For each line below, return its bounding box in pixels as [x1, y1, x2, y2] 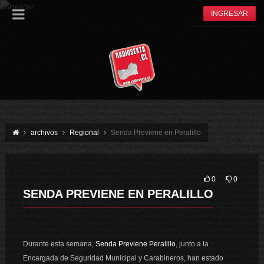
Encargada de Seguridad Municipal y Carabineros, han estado [22, 254, 223, 262]
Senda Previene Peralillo [95, 240, 176, 248]
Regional [69, 128, 99, 137]
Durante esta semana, [22, 240, 95, 248]
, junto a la [175, 240, 209, 248]
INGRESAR [211, 9, 249, 18]
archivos [30, 128, 58, 137]
